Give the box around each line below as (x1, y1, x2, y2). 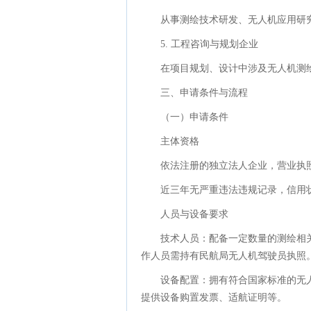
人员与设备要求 (160, 209, 228, 219)
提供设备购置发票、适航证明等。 (141, 292, 287, 303)
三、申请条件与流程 (160, 87, 248, 98)
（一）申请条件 (160, 112, 228, 122)
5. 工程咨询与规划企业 (160, 39, 258, 49)
